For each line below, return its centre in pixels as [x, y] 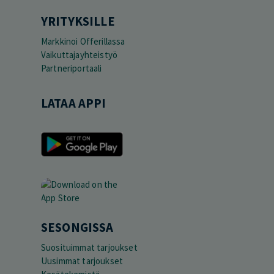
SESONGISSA [77, 227]
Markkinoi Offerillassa [83, 41]
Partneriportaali [72, 68]
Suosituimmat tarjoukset [89, 247]
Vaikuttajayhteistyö [80, 55]
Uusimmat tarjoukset [82, 261]
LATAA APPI [74, 103]
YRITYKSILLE [78, 21]
